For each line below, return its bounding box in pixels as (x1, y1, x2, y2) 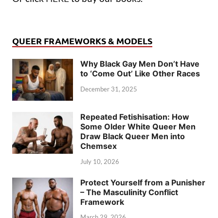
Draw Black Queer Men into (80, 131, 185, 141)
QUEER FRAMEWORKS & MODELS (12, 35, 152, 46)
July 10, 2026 (80, 157, 119, 165)
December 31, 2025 (80, 85, 137, 93)
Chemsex (80, 141, 117, 151)
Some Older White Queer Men (80, 121, 196, 131)
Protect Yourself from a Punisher (80, 177, 205, 187)
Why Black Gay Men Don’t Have (80, 58, 200, 69)
